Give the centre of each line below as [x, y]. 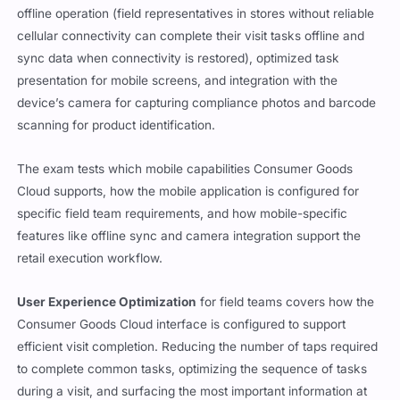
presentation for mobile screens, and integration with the [178, 81]
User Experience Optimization [107, 302]
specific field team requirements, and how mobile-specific [183, 214]
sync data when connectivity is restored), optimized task [179, 58]
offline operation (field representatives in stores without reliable [196, 14]
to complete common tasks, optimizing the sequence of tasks [192, 369]
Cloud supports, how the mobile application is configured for [188, 192]
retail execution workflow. [90, 258]
